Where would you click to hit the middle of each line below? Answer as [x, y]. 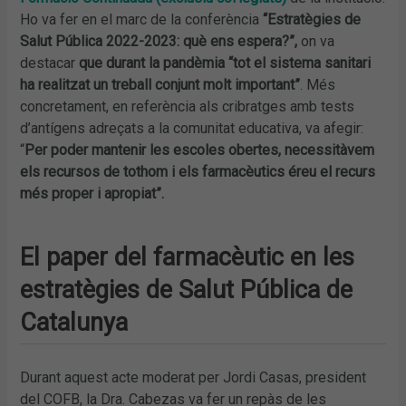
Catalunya [74, 322]
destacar [50, 63]
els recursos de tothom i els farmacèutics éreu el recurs [198, 171]
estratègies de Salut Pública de [187, 290]
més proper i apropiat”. [92, 193]
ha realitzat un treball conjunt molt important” [160, 84]
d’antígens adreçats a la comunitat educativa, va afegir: [192, 128]
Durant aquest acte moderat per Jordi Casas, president [193, 377]
